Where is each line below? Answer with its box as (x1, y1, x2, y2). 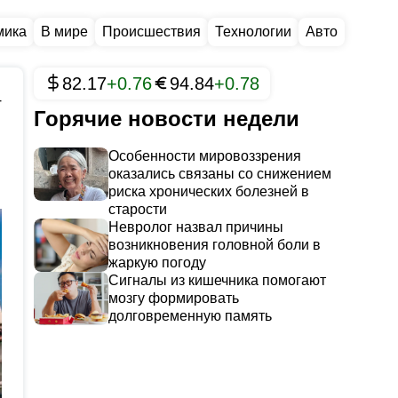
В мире (41, 24, 88, 39)
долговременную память (108, 308, 272, 323)
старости (108, 202, 167, 217)
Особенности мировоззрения (108, 148, 301, 163)
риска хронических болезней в (108, 184, 309, 199)
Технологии (215, 24, 291, 39)
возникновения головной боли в (108, 237, 321, 252)
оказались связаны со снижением (108, 166, 331, 181)
